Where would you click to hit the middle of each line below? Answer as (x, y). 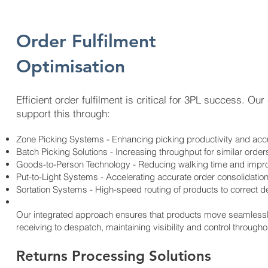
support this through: (63, 113)
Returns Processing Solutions (113, 256)
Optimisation (70, 66)
